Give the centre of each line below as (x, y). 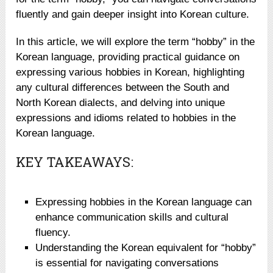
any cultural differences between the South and (123, 88)
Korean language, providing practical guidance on (128, 57)
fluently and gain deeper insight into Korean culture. (133, 15)
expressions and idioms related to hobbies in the (126, 118)
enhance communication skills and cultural (132, 217)
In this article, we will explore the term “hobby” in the (136, 42)
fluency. (53, 232)
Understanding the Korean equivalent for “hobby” (146, 247)
